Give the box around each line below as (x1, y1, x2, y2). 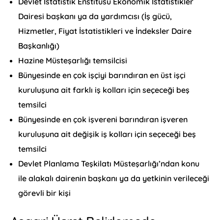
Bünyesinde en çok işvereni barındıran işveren (18, 114, 188, 125)
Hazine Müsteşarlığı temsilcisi (18, 55, 128, 66)
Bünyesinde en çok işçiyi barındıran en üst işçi (18, 70, 186, 81)
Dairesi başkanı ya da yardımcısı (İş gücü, (18, 11, 172, 22)
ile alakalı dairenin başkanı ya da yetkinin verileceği (18, 173, 210, 184)
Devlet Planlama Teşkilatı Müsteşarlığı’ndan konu (18, 159, 200, 169)
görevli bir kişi (18, 188, 71, 198)
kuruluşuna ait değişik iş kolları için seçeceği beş (18, 129, 196, 139)
